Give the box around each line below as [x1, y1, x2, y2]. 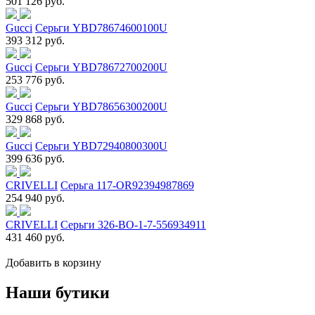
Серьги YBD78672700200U [35, 60, 167, 73]
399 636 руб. [6, 152, 65, 165]
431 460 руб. [6, 231, 65, 243]
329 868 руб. [6, 112, 65, 125]
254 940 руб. [6, 191, 65, 204]
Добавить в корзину [6, 256, 101, 269]
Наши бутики [6, 283, 110, 302]
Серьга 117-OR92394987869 [60, 179, 194, 191]
